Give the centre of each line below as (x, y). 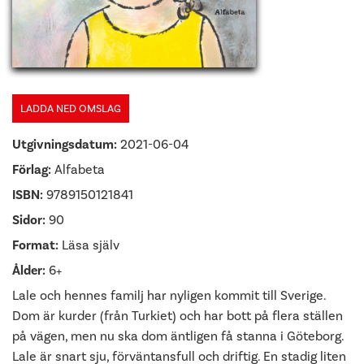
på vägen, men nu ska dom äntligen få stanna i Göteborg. (178, 336)
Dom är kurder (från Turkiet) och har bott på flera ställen (178, 316)
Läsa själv (89, 245)
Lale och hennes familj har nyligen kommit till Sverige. (169, 295)
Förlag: (32, 170)
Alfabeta (78, 169)
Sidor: (29, 220)
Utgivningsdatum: (65, 145)
